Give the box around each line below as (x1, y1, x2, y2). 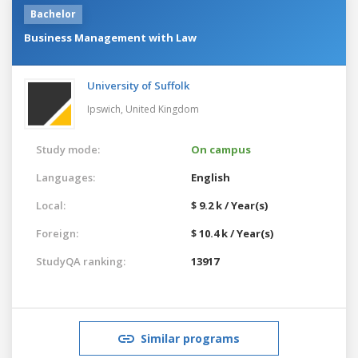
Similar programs (141, 330, 240, 346)
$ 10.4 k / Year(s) (191, 225, 273, 241)
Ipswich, (87, 101, 125, 116)
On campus (191, 141, 251, 157)
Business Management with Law (24, 30, 197, 45)
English (191, 169, 230, 185)
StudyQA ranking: (36, 253, 125, 268)
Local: (36, 197, 66, 213)
